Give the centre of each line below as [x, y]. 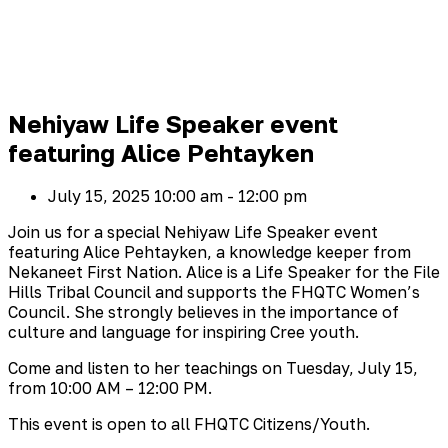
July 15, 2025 [99, 196]
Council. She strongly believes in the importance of [203, 312]
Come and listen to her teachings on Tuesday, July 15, [213, 368]
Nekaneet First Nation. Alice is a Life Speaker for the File [224, 272]
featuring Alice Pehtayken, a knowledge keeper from [209, 252]
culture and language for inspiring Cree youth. [183, 332]
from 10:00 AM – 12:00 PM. [110, 388]
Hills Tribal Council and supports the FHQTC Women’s [214, 292]
